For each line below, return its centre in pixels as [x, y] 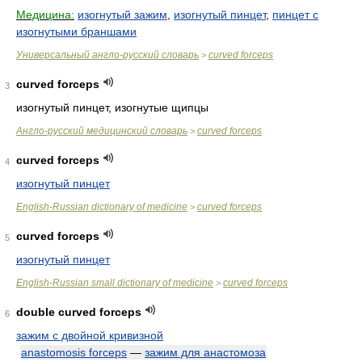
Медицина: [45, 15]
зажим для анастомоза [205, 352]
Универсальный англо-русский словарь [107, 55]
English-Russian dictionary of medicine [102, 207]
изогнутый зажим [122, 15]
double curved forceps [79, 312]
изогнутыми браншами [76, 32]
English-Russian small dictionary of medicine [115, 283]
